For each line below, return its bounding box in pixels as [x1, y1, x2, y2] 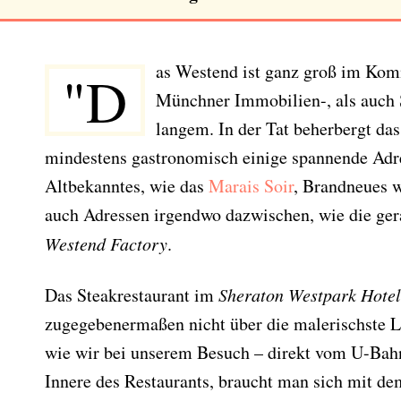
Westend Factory [45, 232, 167, 255]
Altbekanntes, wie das [45, 174, 209, 198]
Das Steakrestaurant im [45, 283, 218, 307]
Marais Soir [209, 174, 294, 198]
